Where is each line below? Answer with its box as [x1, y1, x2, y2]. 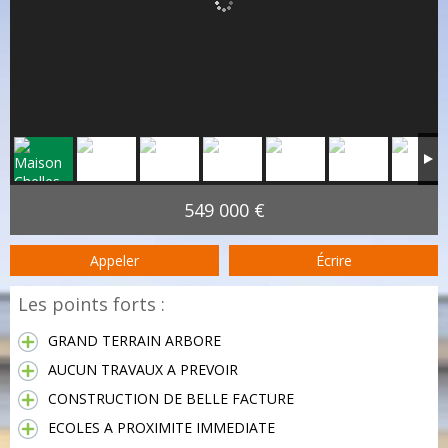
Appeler [90, 251, 139, 270]
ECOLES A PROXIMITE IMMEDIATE [48, 418, 275, 437]
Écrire [315, 251, 352, 270]
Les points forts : [18, 292, 165, 316]
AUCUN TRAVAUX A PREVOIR [48, 360, 238, 379]
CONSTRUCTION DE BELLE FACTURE [48, 389, 294, 408]
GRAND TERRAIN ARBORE [48, 331, 221, 350]
